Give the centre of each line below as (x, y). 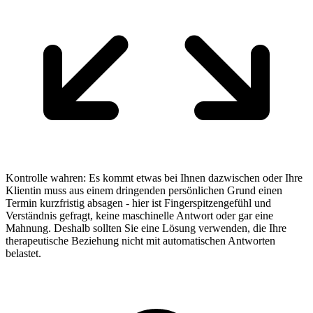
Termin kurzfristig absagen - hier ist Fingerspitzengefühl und (138, 203)
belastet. (23, 253)
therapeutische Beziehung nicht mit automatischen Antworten (140, 240)
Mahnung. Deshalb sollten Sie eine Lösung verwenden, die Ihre (146, 228)
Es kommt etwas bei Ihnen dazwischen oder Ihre (196, 177)
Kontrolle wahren (44, 177)
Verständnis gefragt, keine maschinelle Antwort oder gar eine (139, 215)
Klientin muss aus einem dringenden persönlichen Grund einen (144, 190)
